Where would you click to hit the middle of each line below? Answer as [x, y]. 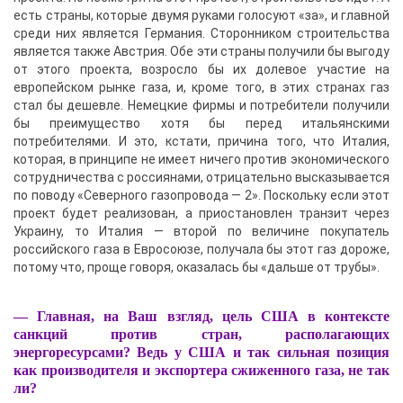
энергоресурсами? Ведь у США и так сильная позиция [201, 352]
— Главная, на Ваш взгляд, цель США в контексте [201, 316]
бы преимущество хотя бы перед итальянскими [201, 123]
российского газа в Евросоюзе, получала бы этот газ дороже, [201, 249]
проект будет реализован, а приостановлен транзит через [201, 213]
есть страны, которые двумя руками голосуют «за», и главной [201, 15]
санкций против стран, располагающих [201, 334]
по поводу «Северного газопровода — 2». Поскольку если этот [201, 195]
